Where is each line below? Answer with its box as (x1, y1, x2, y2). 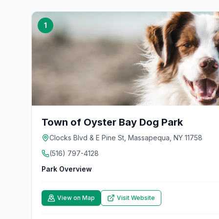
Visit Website (117, 194, 155, 201)
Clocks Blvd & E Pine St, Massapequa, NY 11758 (49, 133, 202, 142)
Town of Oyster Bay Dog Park (42, 116, 183, 128)
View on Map (57, 194, 95, 201)
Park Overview (42, 165, 92, 173)
